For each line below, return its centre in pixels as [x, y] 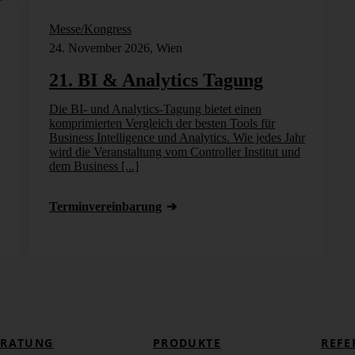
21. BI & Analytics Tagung [156, 80]
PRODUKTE [187, 343]
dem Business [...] [94, 166]
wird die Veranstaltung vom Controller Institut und [174, 152]
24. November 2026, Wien [115, 48]
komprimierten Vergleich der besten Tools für [162, 123]
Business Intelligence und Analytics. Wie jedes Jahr [177, 137]
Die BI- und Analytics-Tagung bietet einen [155, 109]
